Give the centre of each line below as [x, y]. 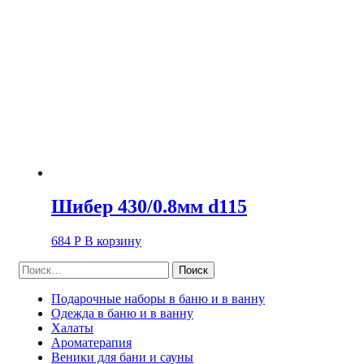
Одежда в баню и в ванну [122, 314]
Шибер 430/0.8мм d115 [149, 207]
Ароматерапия [91, 343]
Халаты [72, 328]
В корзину [113, 241]
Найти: [37, 268]
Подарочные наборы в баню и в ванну [158, 299]
